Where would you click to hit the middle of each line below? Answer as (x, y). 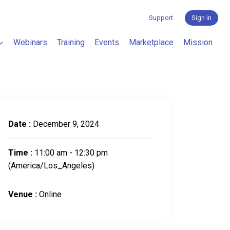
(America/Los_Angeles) (51, 166)
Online (50, 195)
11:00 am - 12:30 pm (71, 153)
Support (161, 18)
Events (107, 42)
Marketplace (151, 42)
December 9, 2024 (66, 124)
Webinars (30, 42)
